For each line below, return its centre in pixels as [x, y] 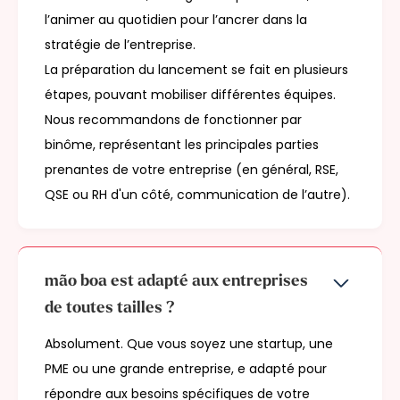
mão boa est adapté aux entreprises [176, 282]
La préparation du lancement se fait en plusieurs [196, 70]
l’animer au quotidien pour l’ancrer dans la [176, 20]
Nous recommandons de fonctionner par [173, 120]
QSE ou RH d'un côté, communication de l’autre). [197, 195]
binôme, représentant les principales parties [182, 145]
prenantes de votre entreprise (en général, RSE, [192, 170]
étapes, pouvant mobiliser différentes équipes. [190, 95]
